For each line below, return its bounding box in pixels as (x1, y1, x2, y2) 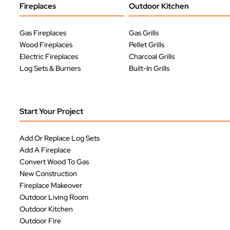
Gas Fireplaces (19, 28, 66, 37)
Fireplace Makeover (19, 180, 82, 190)
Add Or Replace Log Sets (19, 133, 100, 143)
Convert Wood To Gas (19, 157, 89, 166)
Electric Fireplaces (19, 51, 78, 61)
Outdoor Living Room (19, 192, 88, 202)
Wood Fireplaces (19, 40, 72, 49)
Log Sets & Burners (19, 63, 81, 73)
